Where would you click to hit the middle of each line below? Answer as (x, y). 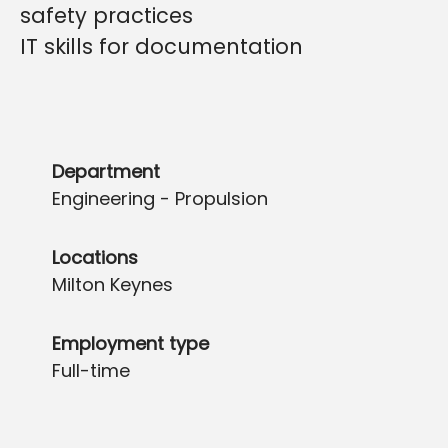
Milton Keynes (112, 284)
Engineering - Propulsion (160, 198)
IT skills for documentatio (154, 46)
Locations (95, 257)
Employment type (130, 343)
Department (106, 171)
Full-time (91, 370)
